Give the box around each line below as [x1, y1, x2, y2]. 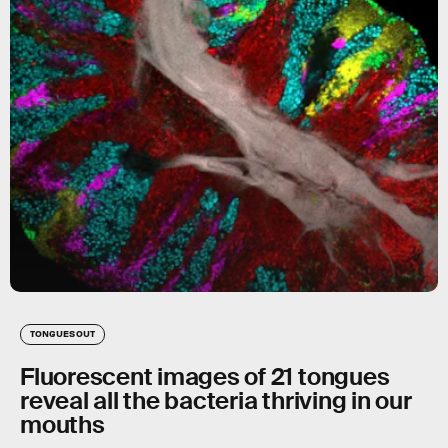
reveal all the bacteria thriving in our [20, 385, 412, 416]
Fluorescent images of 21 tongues [20, 361, 390, 392]
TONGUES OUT [30, 327, 96, 339]
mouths [20, 409, 105, 440]
